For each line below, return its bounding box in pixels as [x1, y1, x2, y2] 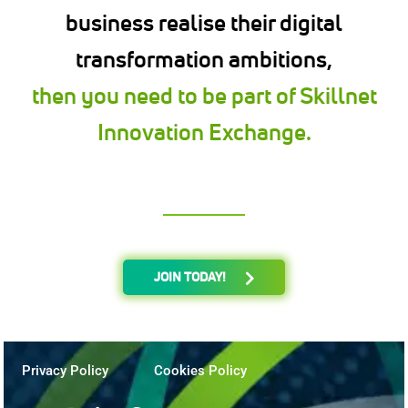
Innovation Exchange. [97, 117, 311, 147]
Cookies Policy [154, 362, 248, 379]
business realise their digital [66, 8, 342, 37]
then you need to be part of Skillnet [31, 81, 377, 110]
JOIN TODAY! [153, 271, 226, 284]
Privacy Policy [22, 362, 109, 379]
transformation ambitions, [76, 45, 332, 74]
